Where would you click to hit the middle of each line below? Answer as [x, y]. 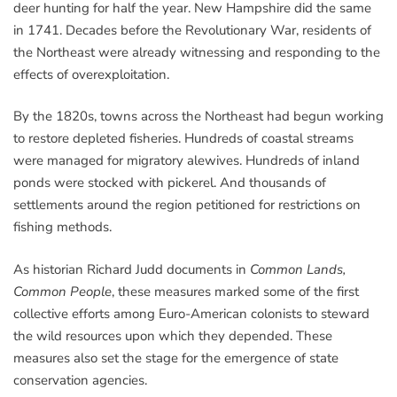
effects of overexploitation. [91, 74]
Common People [62, 291]
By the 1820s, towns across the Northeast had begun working [198, 117]
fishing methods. [62, 227]
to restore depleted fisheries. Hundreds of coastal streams [183, 139]
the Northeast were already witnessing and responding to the [197, 52]
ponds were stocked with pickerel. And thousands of [170, 183]
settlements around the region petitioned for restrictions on [187, 205]
